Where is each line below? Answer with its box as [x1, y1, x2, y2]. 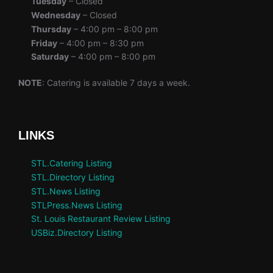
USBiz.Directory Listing [31, 227, 122, 238]
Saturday [31, 51, 69, 62]
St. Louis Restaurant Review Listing [31, 213, 171, 224]
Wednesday [31, 10, 80, 21]
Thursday [31, 23, 71, 34]
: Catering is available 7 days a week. [42, 77, 190, 88]
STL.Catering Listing [31, 158, 112, 169]
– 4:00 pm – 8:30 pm [57, 37, 144, 48]
